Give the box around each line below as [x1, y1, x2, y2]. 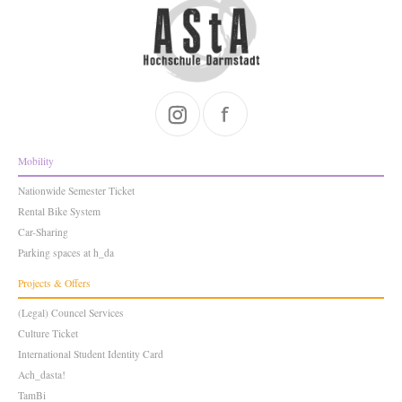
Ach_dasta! [18, 368, 66, 382]
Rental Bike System [18, 204, 100, 218]
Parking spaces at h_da [18, 245, 114, 259]
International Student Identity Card [18, 347, 163, 362]
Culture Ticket [18, 327, 78, 341]
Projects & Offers [18, 276, 91, 291]
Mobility [18, 153, 54, 168]
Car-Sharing [18, 224, 68, 239]
